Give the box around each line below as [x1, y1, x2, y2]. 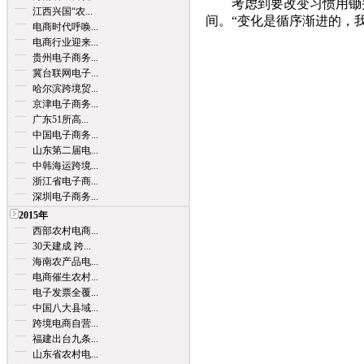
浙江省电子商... [32, 175, 98, 187]
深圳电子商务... [32, 191, 98, 202]
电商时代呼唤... [32, 21, 98, 32]
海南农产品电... [32, 256, 98, 267]
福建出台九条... [32, 333, 98, 344]
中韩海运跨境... [32, 160, 98, 171]
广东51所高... [32, 114, 89, 125]
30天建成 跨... [32, 240, 91, 252]
